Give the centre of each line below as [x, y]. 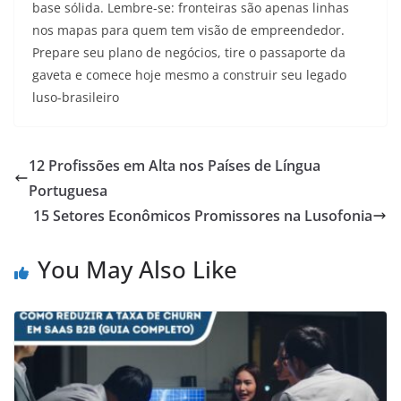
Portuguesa [68, 191]
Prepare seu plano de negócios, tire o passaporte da [189, 53]
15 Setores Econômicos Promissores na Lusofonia [203, 216]
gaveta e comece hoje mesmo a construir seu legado [189, 75]
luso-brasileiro [76, 98]
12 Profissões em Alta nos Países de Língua [175, 166]
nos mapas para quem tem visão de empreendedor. [188, 30]
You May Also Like [137, 270]
